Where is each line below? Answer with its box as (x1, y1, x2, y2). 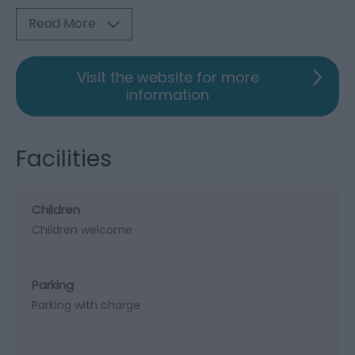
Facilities (16, 143, 112, 174)
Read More (29, 13, 96, 32)
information (126, 84, 209, 105)
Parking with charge (32, 296, 140, 313)
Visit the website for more (76, 67, 259, 87)
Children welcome (32, 221, 132, 238)
